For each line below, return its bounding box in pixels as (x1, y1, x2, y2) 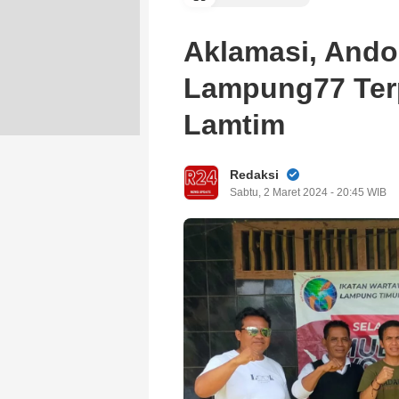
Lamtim (183, 109, 285, 141)
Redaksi (230, 167, 279, 182)
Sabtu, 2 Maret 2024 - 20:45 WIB (230, 185, 387, 199)
